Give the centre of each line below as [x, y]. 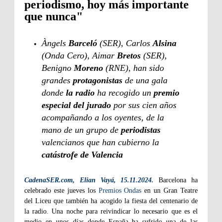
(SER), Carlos [126, 43]
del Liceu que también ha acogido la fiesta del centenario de [111, 201]
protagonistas [99, 81]
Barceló [84, 43]
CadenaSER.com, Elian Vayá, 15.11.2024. [89, 180]
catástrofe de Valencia [82, 155]
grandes [57, 81]
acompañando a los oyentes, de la [103, 118]
